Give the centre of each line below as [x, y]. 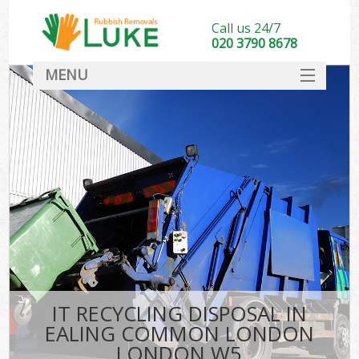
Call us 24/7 [246, 28]
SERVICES [179, 105]
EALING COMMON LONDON [179, 334]
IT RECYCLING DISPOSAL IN [179, 314]
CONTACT [179, 233]
